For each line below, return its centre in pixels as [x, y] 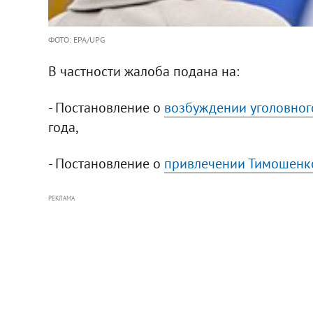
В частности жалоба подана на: [143, 71]
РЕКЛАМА [61, 198]
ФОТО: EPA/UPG [76, 39]
